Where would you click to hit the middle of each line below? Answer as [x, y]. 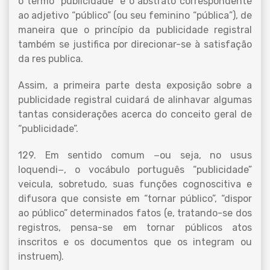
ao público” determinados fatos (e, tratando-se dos [135, 213]
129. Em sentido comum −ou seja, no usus [135, 155]
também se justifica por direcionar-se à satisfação [135, 44]
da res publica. [51, 59]
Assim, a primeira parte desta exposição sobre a [135, 85]
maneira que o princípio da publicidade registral [135, 30]
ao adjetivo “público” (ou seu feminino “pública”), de [135, 15]
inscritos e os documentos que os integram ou [135, 242]
